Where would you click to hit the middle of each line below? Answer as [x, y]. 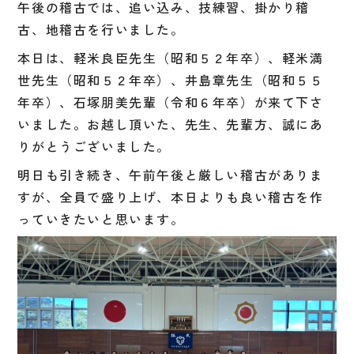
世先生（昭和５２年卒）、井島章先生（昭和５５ [171, 79]
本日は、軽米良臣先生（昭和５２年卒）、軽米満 [171, 57]
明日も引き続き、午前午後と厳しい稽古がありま [171, 174]
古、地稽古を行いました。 [101, 29]
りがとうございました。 [94, 146]
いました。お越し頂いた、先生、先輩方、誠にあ [171, 124]
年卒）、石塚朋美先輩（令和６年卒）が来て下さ [171, 102]
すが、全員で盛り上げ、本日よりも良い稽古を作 [171, 196]
